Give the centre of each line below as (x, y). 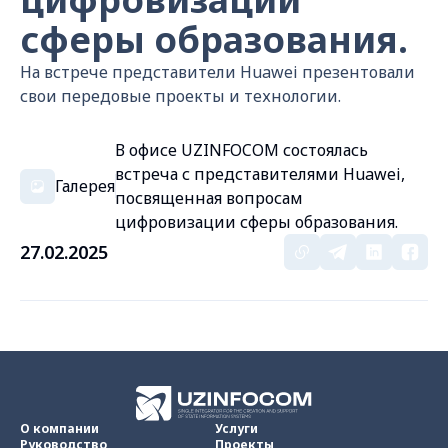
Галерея (85, 186)
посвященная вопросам (209, 198)
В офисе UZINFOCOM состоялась (242, 150)
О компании (59, 429)
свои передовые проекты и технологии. (180, 96)
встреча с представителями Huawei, (260, 174)
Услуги (236, 429)
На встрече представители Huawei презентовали (217, 72)
